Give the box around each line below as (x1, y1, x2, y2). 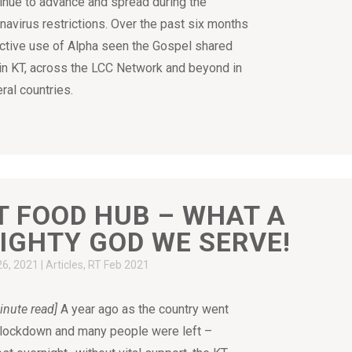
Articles (46, 258, 84, 271)
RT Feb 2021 (88, 258, 150, 271)
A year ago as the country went (57, 301, 229, 317)
